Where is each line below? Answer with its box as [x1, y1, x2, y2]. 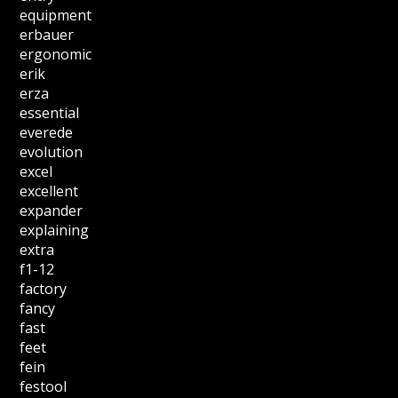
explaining [20, 220, 90, 240]
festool [20, 377, 68, 396]
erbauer [20, 25, 75, 44]
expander [20, 201, 84, 220]
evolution [20, 142, 84, 162]
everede [20, 123, 74, 142]
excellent [20, 181, 79, 201]
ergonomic [20, 44, 92, 64]
